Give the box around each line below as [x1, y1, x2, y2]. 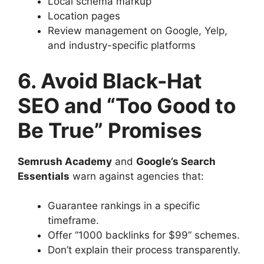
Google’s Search [136, 155, 216, 167]
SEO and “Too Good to [18, 93, 236, 118]
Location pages [48, 10, 120, 22]
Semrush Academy [18, 155, 112, 167]
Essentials [18, 170, 70, 182]
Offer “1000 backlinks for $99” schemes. [48, 229, 240, 241]
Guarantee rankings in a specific [48, 200, 200, 212]
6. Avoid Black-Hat [18, 68, 202, 93]
